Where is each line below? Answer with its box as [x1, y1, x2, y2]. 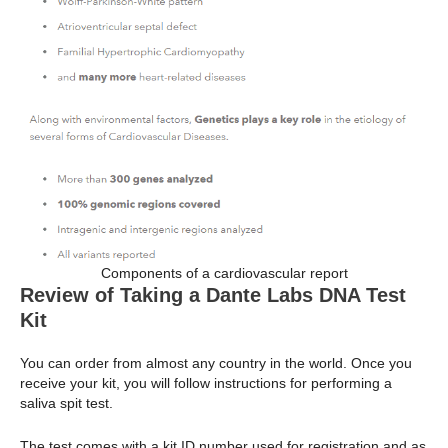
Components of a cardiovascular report [100, 265, 348, 282]
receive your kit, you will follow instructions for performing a [20, 375, 392, 392]
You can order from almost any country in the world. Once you [20, 355, 412, 372]
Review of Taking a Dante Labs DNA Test [20, 284, 406, 307]
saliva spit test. [20, 395, 113, 412]
